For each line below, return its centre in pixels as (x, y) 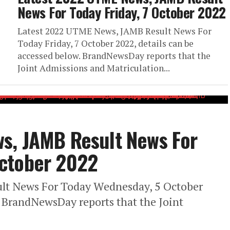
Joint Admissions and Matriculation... (94, 68)
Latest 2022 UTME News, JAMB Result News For (114, 31)
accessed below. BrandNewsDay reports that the (114, 56)
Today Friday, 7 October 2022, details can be (106, 43)
